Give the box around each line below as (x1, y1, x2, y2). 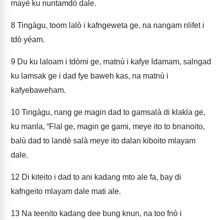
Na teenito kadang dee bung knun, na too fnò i (20, 209, 182, 218)
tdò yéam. (11, 35, 45, 44)
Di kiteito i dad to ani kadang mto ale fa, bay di (20, 173, 181, 181)
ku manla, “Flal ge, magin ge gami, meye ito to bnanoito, (11, 122, 205, 131)
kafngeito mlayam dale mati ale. (11, 187, 121, 195)
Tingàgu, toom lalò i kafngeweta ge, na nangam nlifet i (15, 21, 204, 29)
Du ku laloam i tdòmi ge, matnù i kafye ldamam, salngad (15, 57, 211, 66)
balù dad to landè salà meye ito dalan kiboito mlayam (11, 137, 195, 145)
